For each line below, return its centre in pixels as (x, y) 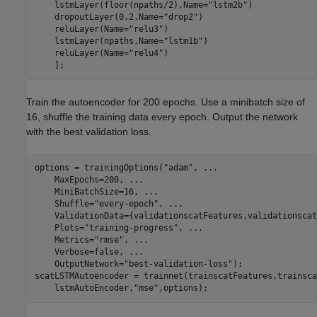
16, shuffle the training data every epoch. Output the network (162, 116)
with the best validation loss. (89, 131)
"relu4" (146, 53)
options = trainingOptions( (99, 168)
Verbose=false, (81, 252)
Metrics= (64, 240)
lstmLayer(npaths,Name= (99, 41)
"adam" (178, 168)
